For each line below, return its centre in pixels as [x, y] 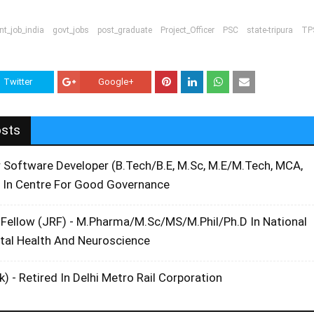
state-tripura [270, 30]
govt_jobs [71, 30]
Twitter [18, 81]
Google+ [116, 81]
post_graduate [125, 30]
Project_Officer [188, 30]
